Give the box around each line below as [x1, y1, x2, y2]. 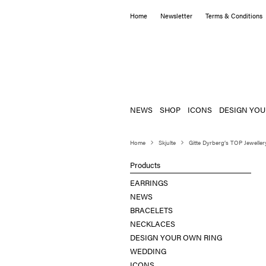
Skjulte [159, 138, 176, 147]
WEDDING [130, 245, 166, 256]
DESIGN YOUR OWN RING [130, 231, 222, 243]
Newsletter [160, 11, 192, 20]
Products [130, 159, 160, 171]
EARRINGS [130, 176, 168, 188]
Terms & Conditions [205, 11, 262, 20]
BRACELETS [130, 204, 173, 216]
